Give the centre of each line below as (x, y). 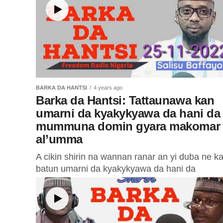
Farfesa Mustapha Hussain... (93, 193)
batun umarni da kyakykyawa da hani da (116, 169)
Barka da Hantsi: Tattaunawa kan (125, 100)
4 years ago (108, 88)
